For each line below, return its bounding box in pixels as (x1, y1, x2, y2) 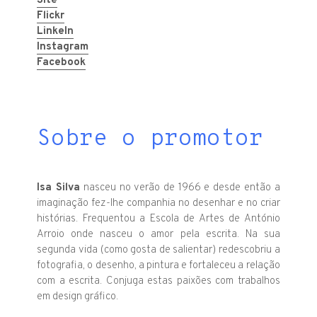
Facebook (37, 55, 86, 69)
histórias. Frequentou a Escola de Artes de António (37, 212, 280, 226)
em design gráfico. (37, 289, 119, 304)
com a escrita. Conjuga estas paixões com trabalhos (37, 274, 280, 288)
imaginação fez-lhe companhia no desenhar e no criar (37, 196, 280, 210)
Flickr (37, 8, 65, 23)
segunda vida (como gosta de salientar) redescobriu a (37, 243, 280, 257)
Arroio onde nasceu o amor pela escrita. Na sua (37, 227, 280, 241)
